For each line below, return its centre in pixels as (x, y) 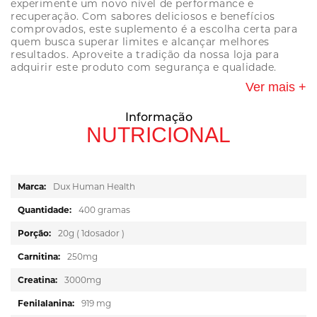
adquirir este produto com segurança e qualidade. (144, 68)
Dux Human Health (94, 187)
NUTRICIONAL (158, 135)
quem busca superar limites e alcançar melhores (140, 42)
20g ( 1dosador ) (91, 234)
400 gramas (104, 210)
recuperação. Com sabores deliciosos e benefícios (143, 17)
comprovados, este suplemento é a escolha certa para (154, 29)
